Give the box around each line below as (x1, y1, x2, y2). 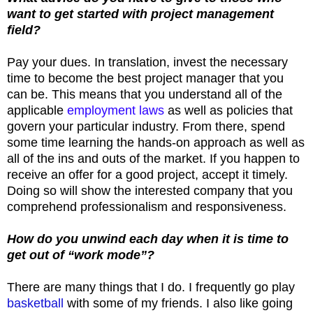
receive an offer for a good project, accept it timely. (7, 167, 288, 182)
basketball (7, 296, 64, 310)
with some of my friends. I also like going (64, 296, 293, 310)
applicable (7, 103, 67, 117)
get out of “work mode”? (7, 247, 158, 262)
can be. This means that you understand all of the (7, 87, 282, 101)
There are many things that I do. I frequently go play (7, 279, 295, 294)
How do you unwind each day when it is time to (7, 231, 289, 246)
